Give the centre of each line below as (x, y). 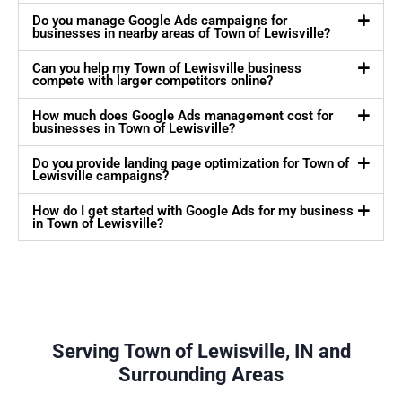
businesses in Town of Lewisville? (134, 129)
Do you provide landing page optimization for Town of (191, 164)
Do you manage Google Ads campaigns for (160, 21)
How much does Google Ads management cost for (183, 116)
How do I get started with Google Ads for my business (193, 211)
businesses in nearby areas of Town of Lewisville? (181, 34)
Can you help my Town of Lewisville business (167, 69)
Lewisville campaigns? (100, 176)
